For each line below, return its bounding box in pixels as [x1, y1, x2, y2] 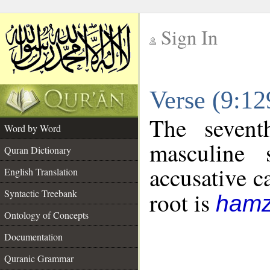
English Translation [4, 165, 78, 178]
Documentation [4, 230, 63, 243]
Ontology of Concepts [4, 209, 89, 221]
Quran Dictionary [4, 143, 71, 156]
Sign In [161, 24, 218, 50]
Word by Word [4, 122, 61, 134]
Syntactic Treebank [4, 187, 77, 199]
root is [149, 187, 216, 218]
